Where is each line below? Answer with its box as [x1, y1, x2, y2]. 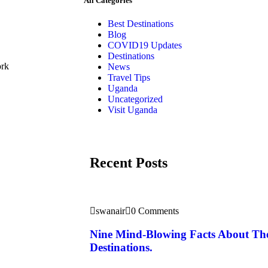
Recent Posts [90, 155, 167, 171]
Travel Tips [108, 72, 150, 83]
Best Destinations [108, 19, 173, 29]
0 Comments [131, 205, 179, 216]
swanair [96, 205, 125, 216]
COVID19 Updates [108, 40, 182, 51]
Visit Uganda [108, 105, 157, 115]
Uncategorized [108, 94, 163, 105]
